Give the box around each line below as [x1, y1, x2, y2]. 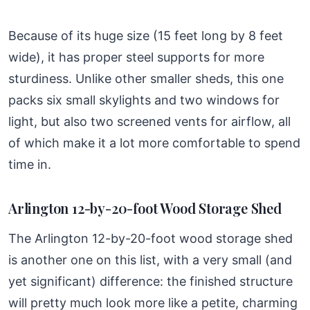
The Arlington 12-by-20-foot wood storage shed [8, 230, 293, 246]
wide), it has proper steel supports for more [8, 49, 264, 64]
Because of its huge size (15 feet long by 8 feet [8, 28, 283, 43]
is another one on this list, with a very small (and [8, 252, 292, 267]
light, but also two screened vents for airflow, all [8, 113, 291, 129]
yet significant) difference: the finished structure [8, 273, 293, 289]
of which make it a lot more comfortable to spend [8, 135, 300, 150]
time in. [8, 156, 51, 172]
